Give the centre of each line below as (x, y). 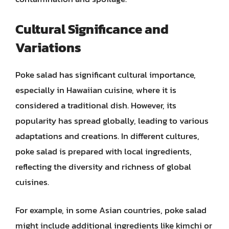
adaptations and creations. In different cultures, (107, 136)
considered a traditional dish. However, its (96, 105)
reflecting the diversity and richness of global (103, 166)
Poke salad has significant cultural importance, (106, 74)
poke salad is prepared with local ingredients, (104, 151)
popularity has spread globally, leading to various (112, 120)
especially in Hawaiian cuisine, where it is (96, 90)
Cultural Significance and (92, 29)
